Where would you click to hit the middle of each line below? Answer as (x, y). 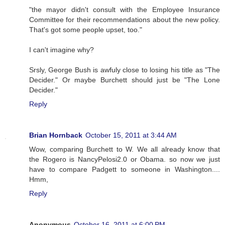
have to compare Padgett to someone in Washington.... (125, 170)
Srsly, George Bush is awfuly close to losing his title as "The (125, 70)
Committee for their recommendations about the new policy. (125, 20)
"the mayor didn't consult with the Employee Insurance (125, 10)
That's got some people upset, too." (86, 30)
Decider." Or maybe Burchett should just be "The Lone (125, 80)
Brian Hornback (56, 135)
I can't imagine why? (62, 50)
